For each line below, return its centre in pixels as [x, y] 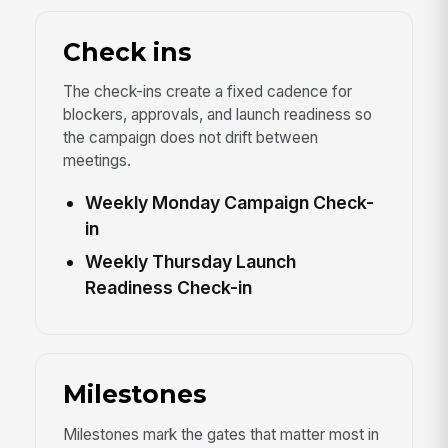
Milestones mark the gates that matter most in [220, 434]
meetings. [96, 161]
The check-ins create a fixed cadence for [207, 92]
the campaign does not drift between [190, 138]
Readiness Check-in [168, 288]
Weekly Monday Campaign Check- [229, 202]
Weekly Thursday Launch [190, 262]
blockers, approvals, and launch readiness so [217, 115]
